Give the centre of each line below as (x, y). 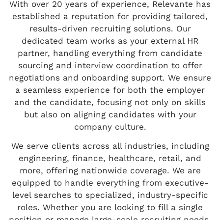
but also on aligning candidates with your (110, 114)
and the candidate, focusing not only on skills (110, 102)
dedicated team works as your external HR (110, 41)
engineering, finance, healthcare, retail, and (110, 158)
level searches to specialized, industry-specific (110, 195)
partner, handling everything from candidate (110, 53)
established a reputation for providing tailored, (110, 16)
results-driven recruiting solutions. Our (110, 28)
